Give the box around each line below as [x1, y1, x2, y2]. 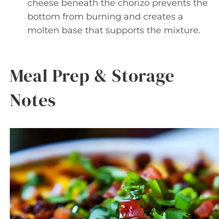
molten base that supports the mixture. [27, 25, 200, 36]
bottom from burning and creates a [27, 11, 183, 22]
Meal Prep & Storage [10, 64, 175, 88]
